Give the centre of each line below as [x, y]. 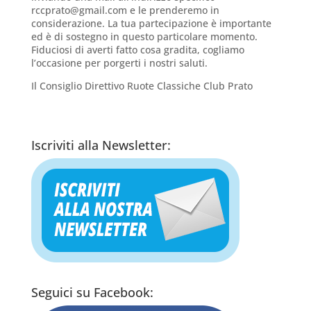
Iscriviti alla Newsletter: [101, 145]
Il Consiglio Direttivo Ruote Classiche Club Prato [142, 86]
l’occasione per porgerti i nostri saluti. [119, 63]
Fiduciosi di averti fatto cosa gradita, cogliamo [137, 50]
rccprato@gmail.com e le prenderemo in [125, 10]
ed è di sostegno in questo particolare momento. [144, 37]
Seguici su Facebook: [92, 293]
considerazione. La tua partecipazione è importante [151, 24]
